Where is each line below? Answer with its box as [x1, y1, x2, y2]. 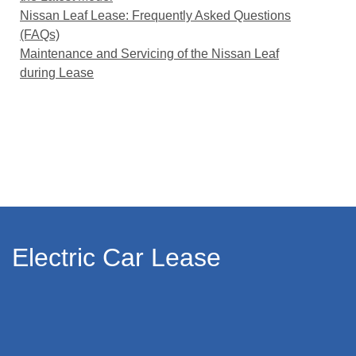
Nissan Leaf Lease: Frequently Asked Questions [20, 9, 291, 22]
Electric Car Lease [12, 243, 221, 272]
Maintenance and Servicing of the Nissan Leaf [20, 47, 279, 60]
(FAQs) [20, 28, 60, 41]
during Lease [20, 66, 94, 79]
